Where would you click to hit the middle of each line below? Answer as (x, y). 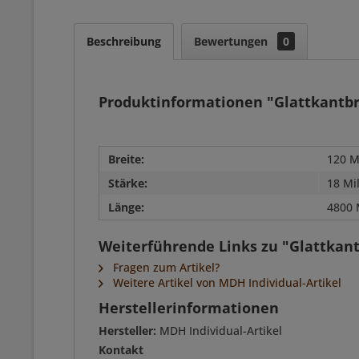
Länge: (126, 207)
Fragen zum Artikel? (165, 267)
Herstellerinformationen (189, 308)
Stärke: (128, 183)
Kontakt (121, 350)
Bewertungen (232, 41)
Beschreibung (124, 41)
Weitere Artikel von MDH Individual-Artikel (226, 282)
